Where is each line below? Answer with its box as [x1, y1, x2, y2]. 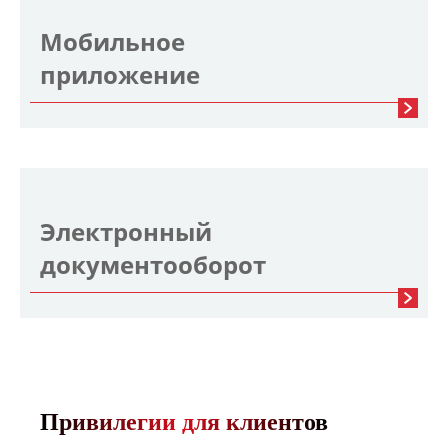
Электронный [40, 215, 212, 248]
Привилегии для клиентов [40, 409, 328, 435]
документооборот [40, 248, 266, 281]
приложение [40, 58, 200, 91]
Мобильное [40, 25, 185, 58]
